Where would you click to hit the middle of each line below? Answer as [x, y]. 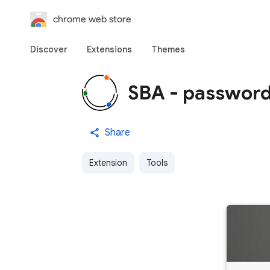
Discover [49, 49]
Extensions [109, 49]
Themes [168, 49]
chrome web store [92, 19]
